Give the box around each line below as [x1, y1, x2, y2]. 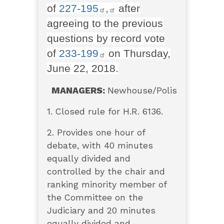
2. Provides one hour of [46, 127, 145, 138]
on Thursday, [105, 47, 170, 59]
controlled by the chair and [46, 166, 165, 177]
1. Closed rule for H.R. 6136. [46, 106, 163, 117]
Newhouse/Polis [107, 85, 177, 96]
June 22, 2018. [46, 62, 118, 74]
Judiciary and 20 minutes [46, 205, 155, 216]
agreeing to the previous [46, 17, 163, 29]
